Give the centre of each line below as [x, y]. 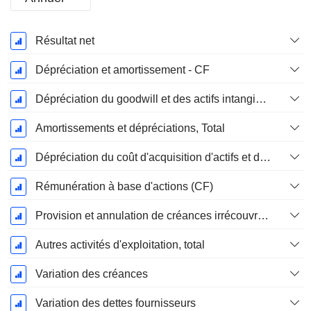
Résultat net [65, 41]
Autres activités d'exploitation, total [120, 245]
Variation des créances [91, 274]
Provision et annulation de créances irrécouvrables [263, 216]
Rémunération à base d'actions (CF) [124, 187]
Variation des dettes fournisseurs [115, 303]
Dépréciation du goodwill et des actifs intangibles [261, 99]
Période [29, 39]
